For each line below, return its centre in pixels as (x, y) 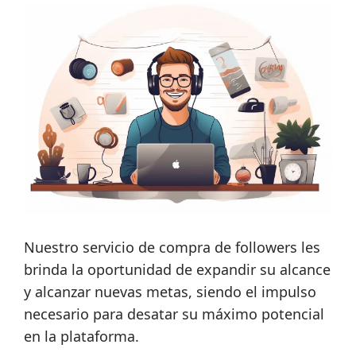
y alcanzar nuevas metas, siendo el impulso (170, 292)
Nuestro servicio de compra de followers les (172, 248)
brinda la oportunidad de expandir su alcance (177, 270)
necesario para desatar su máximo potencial (174, 314)
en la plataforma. (81, 337)
